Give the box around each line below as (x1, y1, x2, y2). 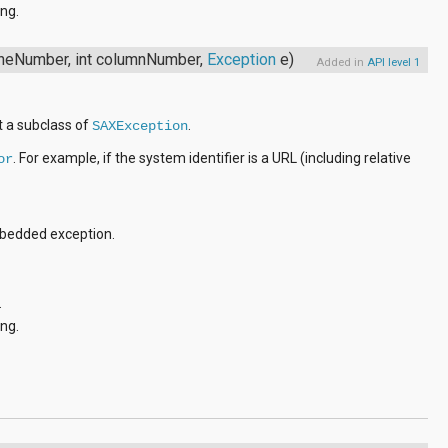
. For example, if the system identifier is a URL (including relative (12, 149, 411, 166)
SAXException (91, 117, 188, 134)
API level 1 (366, 55, 420, 69)
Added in (315, 55, 367, 69)
